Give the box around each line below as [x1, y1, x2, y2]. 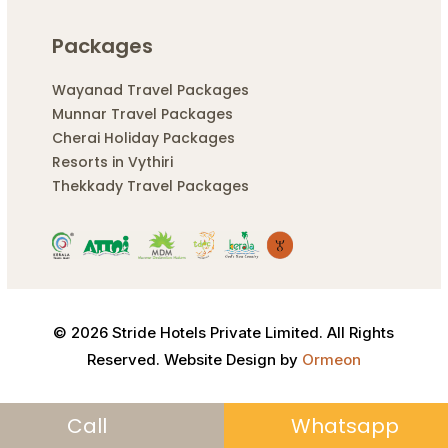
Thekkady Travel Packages [51, 176, 249, 197]
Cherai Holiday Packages [51, 128, 235, 149]
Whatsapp [291, 411, 399, 440]
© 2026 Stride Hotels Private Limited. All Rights [53, 322, 395, 342]
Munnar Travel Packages [51, 104, 233, 125]
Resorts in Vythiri [51, 152, 173, 173]
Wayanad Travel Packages [51, 80, 249, 101]
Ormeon [297, 349, 361, 369]
